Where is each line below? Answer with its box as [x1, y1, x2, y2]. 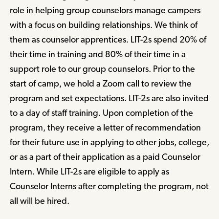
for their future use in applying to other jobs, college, [10, 137, 209, 148]
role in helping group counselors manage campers [10, 5, 200, 16]
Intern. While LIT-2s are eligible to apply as [10, 166, 169, 177]
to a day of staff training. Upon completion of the [10, 108, 193, 118]
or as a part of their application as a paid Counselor [10, 152, 200, 162]
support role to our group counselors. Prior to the [10, 64, 195, 74]
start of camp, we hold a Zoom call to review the [10, 78, 192, 89]
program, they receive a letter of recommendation [10, 122, 201, 133]
